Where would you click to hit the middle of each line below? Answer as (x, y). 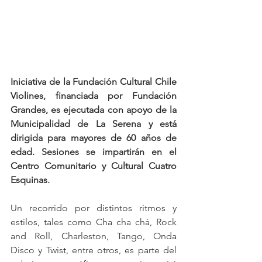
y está (163, 124)
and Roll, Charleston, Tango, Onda (94, 236)
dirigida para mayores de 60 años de (94, 138)
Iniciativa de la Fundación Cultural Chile (94, 82)
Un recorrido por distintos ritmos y (94, 208)
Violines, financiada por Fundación (94, 96)
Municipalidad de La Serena (76, 124)
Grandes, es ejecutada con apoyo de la (94, 110)
